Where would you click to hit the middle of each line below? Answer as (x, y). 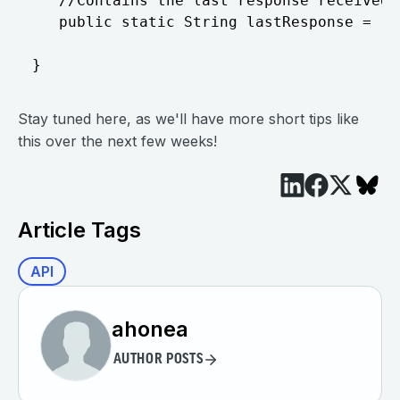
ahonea (150, 329)
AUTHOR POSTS (158, 360)
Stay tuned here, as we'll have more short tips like (188, 119)
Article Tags (79, 230)
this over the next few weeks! (117, 141)
